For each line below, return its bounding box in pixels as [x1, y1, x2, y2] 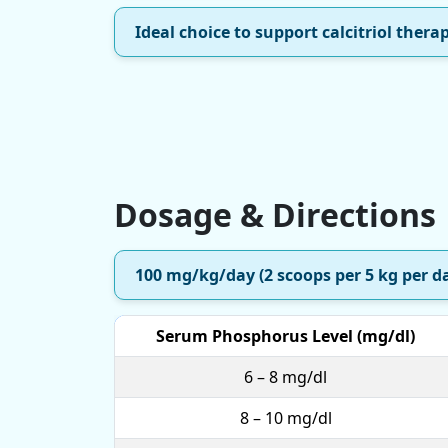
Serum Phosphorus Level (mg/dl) [156, 324, 415, 347]
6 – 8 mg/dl [244, 365, 327, 388]
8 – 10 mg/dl [239, 406, 332, 429]
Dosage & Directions [114, 192, 436, 236]
